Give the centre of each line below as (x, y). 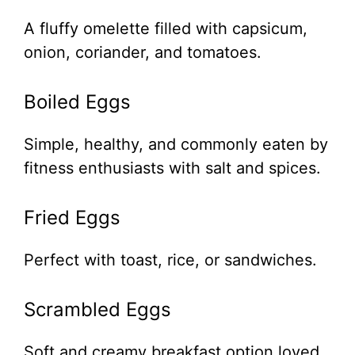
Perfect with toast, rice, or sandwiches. (170, 260)
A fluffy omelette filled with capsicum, (166, 29)
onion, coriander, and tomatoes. (143, 53)
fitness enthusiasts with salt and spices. (172, 168)
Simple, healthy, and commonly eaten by (176, 145)
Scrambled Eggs (97, 310)
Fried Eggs (72, 218)
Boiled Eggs (77, 102)
